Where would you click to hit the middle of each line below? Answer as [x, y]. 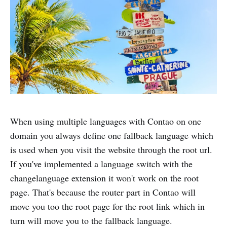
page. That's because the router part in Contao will [103, 192]
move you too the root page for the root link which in [107, 206]
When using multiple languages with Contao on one [106, 121]
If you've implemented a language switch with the [101, 163]
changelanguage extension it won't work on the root [104, 178]
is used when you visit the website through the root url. [111, 149]
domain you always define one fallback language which [112, 135]
